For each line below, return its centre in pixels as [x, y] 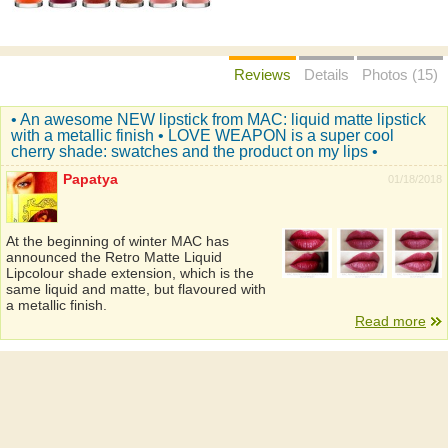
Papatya [90, 179]
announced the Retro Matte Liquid [114, 257]
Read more [390, 321]
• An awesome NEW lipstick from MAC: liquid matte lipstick [218, 119]
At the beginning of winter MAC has [117, 241]
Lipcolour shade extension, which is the [130, 273]
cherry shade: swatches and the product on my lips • [194, 151]
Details [326, 74]
